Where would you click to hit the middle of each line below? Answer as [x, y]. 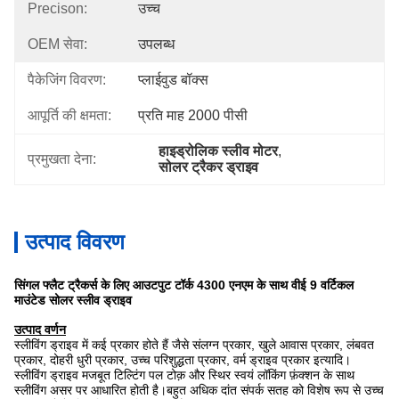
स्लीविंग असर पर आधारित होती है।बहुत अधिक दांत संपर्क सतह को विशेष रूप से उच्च [199, 390]
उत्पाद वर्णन [40, 330]
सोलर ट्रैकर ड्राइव [209, 167]
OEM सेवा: [57, 44]
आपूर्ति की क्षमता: [69, 115]
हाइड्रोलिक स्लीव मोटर [219, 151]
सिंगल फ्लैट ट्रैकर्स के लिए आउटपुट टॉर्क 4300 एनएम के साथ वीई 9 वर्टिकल [184, 285]
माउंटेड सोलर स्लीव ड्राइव [73, 300]
